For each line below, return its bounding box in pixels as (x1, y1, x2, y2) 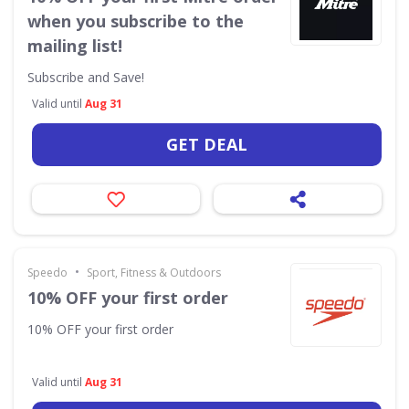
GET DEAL (166, 133, 247, 155)
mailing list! (27, 35, 122, 57)
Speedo (27, 265, 68, 280)
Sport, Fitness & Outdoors (87, 265, 221, 280)
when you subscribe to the (27, 10, 244, 32)
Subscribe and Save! (27, 68, 144, 86)
